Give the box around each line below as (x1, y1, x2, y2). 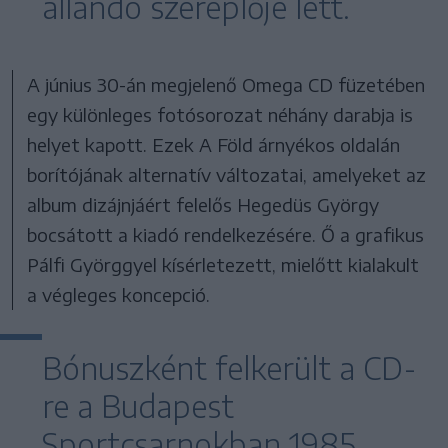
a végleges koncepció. (27, 282, 211, 306)
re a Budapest (42, 386, 234, 425)
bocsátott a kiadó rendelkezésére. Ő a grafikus (27, 222, 425, 246)
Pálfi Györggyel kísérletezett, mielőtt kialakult (27, 252, 420, 276)
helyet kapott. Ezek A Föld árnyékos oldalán (27, 132, 401, 156)
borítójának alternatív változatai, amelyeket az (27, 162, 427, 186)
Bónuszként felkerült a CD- (42, 348, 417, 387)
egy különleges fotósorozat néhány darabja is (27, 102, 414, 126)
